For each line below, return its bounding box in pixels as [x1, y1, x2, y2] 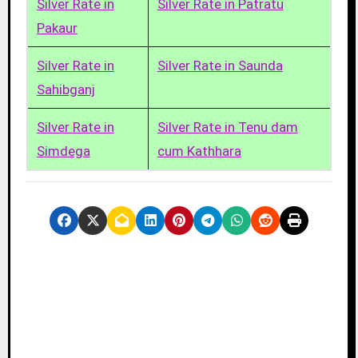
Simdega [36, 143, 90, 160]
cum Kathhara [157, 143, 241, 160]
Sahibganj [36, 82, 95, 98]
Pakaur [36, 20, 78, 37]
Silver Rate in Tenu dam [157, 119, 298, 136]
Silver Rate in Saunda [157, 58, 283, 74]
